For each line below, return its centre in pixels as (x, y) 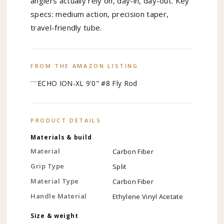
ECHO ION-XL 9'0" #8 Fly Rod (87, 83)
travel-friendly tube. (66, 28)
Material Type (55, 181)
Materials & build (61, 137)
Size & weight (54, 216)
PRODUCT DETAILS (66, 120)
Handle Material (59, 196)
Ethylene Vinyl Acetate (148, 197)
